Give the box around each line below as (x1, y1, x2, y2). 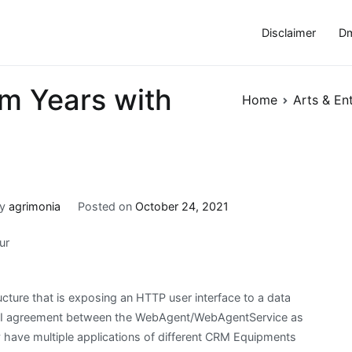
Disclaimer (261, 25, 316, 39)
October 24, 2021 (134, 199, 229, 213)
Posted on (77, 199, 135, 213)
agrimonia (9, 199, 61, 213)
